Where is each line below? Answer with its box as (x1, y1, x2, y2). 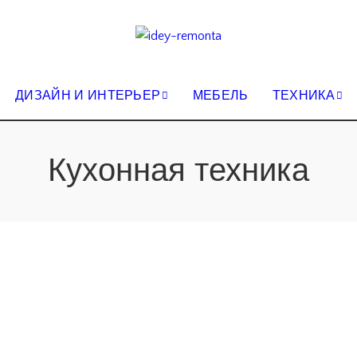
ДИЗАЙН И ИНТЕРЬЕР (15, 88, 161, 103)
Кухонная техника (48, 149, 309, 193)
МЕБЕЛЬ (192, 88, 249, 103)
